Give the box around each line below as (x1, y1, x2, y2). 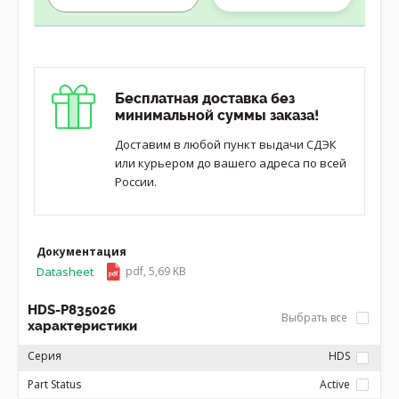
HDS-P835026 (28, 302, 116, 318)
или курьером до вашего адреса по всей (115, 155, 346, 171)
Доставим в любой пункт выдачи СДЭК (115, 136, 337, 152)
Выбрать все (281, 310, 350, 325)
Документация (37, 244, 126, 259)
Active (320, 377, 350, 392)
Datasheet (37, 264, 94, 280)
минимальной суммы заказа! (115, 107, 319, 124)
